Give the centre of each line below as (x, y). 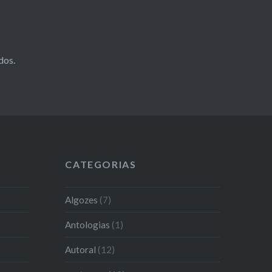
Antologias (88, 224)
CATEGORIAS (101, 165)
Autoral (81, 249)
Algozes (82, 199)
